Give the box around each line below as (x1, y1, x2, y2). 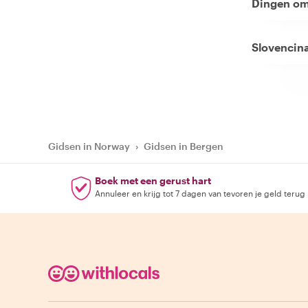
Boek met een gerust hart (94, 175, 211, 186)
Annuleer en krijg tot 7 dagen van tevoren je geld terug (94, 188, 305, 198)
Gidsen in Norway (48, 140, 130, 152)
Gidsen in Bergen (144, 140, 223, 152)
